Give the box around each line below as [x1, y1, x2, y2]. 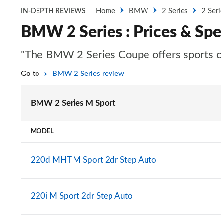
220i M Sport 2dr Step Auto [31, 192, 133, 200]
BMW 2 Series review [52, 70, 124, 77]
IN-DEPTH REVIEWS [21, 8, 86, 15]
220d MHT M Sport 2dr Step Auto [31, 156, 156, 164]
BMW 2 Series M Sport [31, 99, 115, 107]
